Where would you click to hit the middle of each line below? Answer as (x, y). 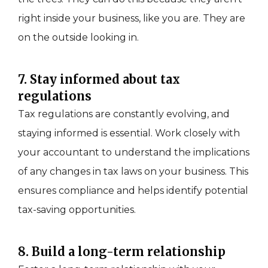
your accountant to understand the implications (134, 153)
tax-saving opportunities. (77, 210)
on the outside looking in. (80, 38)
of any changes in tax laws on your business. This (133, 172)
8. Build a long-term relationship (122, 252)
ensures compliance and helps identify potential (133, 191)
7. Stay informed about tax (99, 80)
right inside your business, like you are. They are (132, 19)
